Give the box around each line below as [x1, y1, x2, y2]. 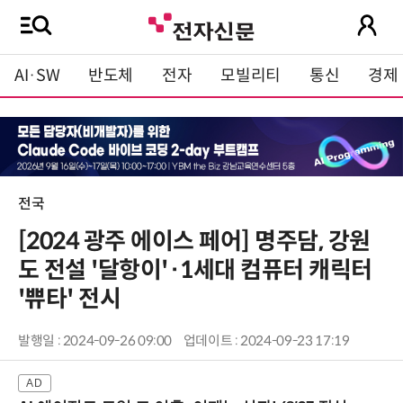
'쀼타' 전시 [18, 284, 121, 314]
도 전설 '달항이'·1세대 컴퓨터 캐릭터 [18, 255, 372, 285]
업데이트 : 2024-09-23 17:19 [183, 333, 350, 350]
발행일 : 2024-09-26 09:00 [18, 333, 173, 350]
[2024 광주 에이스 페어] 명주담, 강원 [18, 227, 371, 256]
